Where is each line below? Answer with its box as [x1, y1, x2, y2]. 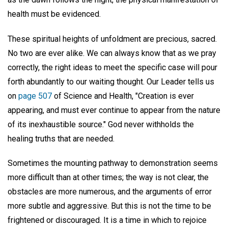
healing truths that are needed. [8, 133, 115, 144]
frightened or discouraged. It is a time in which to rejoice [8, 215, 207, 225]
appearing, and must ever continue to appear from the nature [8, 105, 220, 115]
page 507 [18, 91, 52, 101]
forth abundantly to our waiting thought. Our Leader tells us [8, 76, 214, 87]
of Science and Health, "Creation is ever [52, 91, 194, 101]
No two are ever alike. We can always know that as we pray [8, 48, 216, 58]
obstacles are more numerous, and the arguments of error [8, 187, 212, 197]
